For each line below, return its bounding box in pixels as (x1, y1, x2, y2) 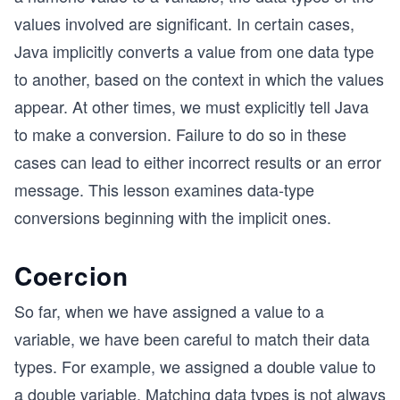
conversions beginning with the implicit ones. (14, 205, 331, 229)
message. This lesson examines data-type (14, 178, 314, 201)
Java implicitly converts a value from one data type (14, 39, 374, 62)
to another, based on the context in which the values (14, 67, 384, 90)
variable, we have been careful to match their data (14, 327, 370, 350)
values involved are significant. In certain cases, (14, 12, 354, 35)
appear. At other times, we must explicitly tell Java (14, 95, 369, 118)
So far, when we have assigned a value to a (14, 299, 324, 322)
